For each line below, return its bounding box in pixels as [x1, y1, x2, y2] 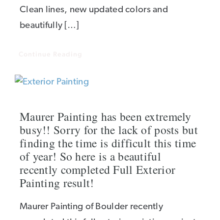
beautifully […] [20, 21, 79, 30]
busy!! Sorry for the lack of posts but [20, 122, 198, 137]
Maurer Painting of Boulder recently [20, 202, 163, 212]
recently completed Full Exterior [20, 162, 176, 177]
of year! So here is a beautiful [20, 148, 161, 164]
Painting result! [20, 175, 94, 191]
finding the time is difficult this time [20, 135, 196, 151]
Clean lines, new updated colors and [20, 5, 168, 15]
